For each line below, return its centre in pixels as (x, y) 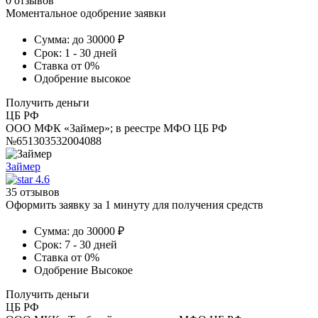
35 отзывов (33, 192)
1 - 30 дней (91, 53)
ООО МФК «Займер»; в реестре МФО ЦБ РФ (116, 128)
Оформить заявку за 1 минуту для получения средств (135, 204)
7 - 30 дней (91, 244)
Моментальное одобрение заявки (86, 13)
